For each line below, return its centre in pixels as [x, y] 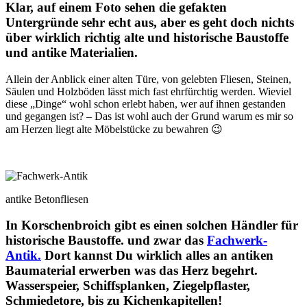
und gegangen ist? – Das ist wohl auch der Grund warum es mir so [149, 116]
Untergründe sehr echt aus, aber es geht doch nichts [150, 22]
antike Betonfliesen [47, 199]
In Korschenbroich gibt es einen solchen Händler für [152, 225]
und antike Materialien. [72, 52]
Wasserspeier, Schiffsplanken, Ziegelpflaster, [128, 286]
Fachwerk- [237, 241]
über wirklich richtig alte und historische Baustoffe [147, 37]
